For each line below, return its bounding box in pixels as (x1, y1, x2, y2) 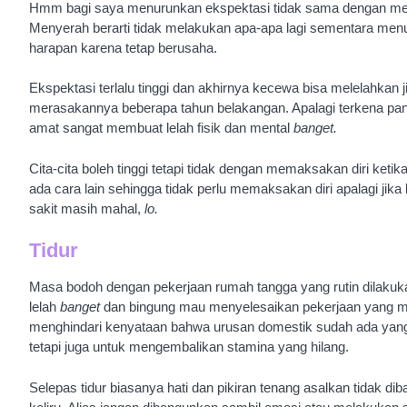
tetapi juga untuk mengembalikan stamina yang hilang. (29, 339, 349, 355)
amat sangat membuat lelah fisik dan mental (29, 120, 293, 136)
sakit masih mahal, (29, 200, 144, 216)
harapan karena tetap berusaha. (29, 39, 217, 55)
